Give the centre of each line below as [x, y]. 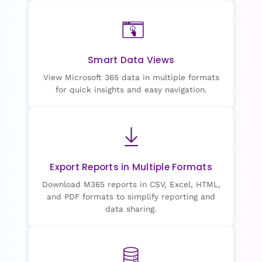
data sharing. [131, 209]
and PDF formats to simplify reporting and [131, 196]
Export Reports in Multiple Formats [131, 167]
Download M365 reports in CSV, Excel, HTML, [131, 184]
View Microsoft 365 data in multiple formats [131, 77]
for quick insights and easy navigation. [131, 89]
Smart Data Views [131, 60]
